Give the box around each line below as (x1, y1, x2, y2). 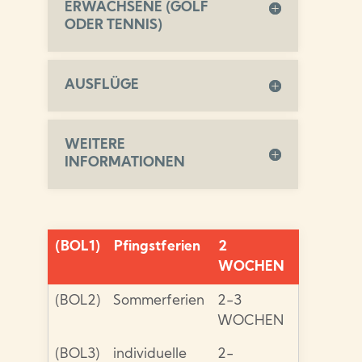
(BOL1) (55, 240, 101, 255)
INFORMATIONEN (65, 156, 186, 170)
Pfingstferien (114, 240, 201, 255)
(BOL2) (55, 294, 101, 309)
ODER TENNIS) (65, 19, 163, 33)
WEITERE (65, 138, 126, 153)
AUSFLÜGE (65, 78, 140, 93)
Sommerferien (113, 294, 205, 309)
